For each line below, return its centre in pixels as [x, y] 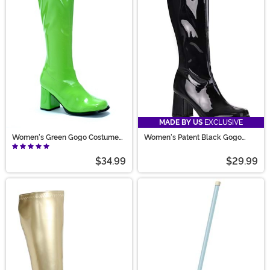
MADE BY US [181, 122]
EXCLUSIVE [223, 122]
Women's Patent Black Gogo [193, 137]
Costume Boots [170, 144]
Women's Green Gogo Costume [65, 137]
